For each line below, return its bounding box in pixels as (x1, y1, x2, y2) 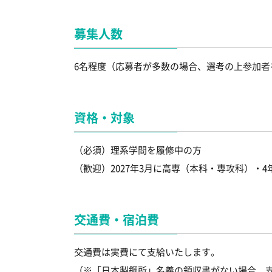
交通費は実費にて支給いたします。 (74, 245, 220, 259)
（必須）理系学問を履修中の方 (74, 143, 202, 157)
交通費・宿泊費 (74, 211, 159, 228)
